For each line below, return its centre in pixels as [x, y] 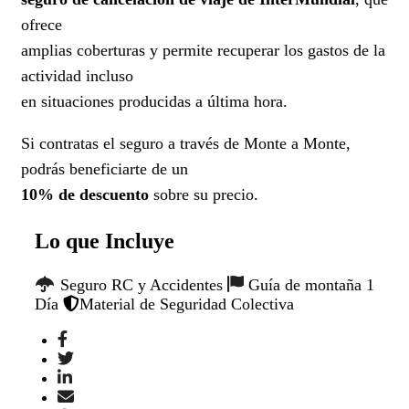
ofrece [42, 24]
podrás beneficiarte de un [105, 168]
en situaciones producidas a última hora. [154, 101]
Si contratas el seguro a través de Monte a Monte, [186, 143]
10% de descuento [85, 194]
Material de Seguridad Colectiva [187, 304]
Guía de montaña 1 [309, 284]
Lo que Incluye [105, 241]
